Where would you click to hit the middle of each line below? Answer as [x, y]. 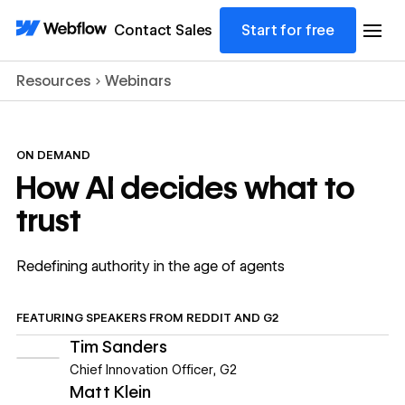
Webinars [137, 80]
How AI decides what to [185, 188]
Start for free [288, 30]
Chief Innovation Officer [141, 369]
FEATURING [49, 318]
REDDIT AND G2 [232, 318]
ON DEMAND [53, 155]
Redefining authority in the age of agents [150, 267]
